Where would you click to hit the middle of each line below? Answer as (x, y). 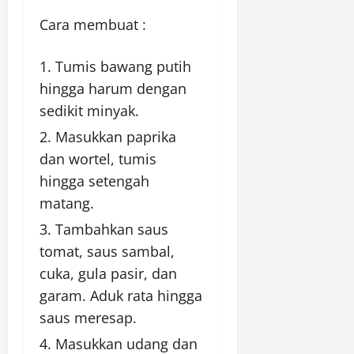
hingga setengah (94, 181)
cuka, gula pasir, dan (108, 274)
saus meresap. (88, 318)
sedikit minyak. (89, 111)
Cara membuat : (93, 25)
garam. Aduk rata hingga (121, 296)
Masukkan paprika (116, 137)
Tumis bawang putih (123, 67)
